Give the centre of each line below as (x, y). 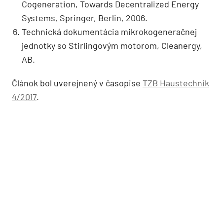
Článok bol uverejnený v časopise (77, 83)
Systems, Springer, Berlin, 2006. (85, 18)
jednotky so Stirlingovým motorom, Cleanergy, (112, 45)
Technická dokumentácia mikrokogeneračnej (109, 31)
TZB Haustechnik (176, 83)
